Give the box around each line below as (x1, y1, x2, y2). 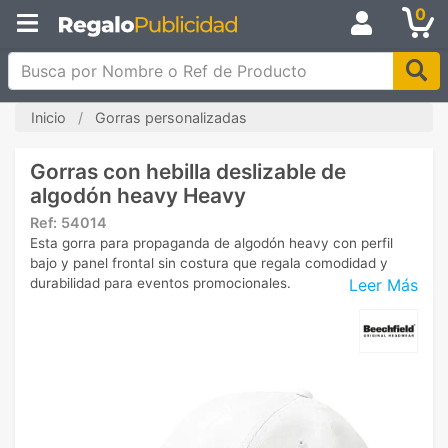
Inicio (31, 109, 66, 126)
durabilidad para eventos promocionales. (30, 275, 291, 291)
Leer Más (349, 274, 418, 295)
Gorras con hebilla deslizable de (30, 159, 346, 184)
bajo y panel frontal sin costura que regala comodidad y (30, 255, 388, 271)
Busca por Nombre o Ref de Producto (7, 53, 293, 73)
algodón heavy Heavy (30, 183, 246, 208)
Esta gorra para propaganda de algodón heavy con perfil (30, 235, 393, 251)
